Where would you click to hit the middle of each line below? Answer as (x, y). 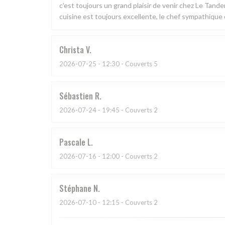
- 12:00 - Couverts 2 (127, 156)
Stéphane (75, 189)
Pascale (72, 142)
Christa (72, 50)
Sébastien (76, 96)
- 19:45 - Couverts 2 (127, 110)
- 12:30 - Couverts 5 (127, 64)
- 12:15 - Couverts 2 (127, 203)
